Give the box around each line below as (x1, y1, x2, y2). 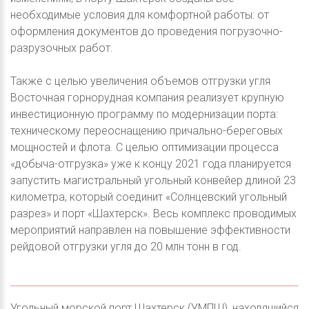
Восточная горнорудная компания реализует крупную (10, 90, 284, 104)
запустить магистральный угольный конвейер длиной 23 (10, 173, 296, 187)
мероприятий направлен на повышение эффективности (10, 223, 290, 237)
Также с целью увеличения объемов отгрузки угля (10, 74, 270, 88)
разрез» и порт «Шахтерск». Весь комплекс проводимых (10, 206, 297, 220)
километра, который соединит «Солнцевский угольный (10, 190, 287, 203)
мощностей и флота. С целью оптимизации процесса (10, 140, 279, 154)
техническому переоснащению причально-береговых (10, 123, 283, 137)
